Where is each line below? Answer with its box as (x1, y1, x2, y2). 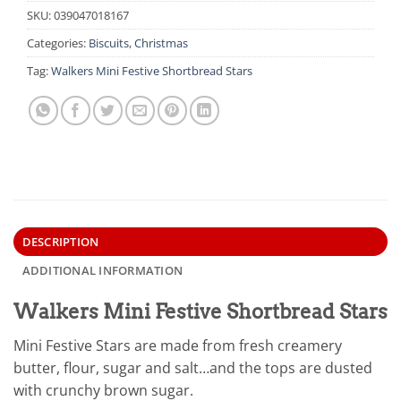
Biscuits (89, 34, 129, 51)
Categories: (27, 34, 89, 51)
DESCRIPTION (21, 233, 99, 250)
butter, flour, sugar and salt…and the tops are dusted (13, 357, 372, 378)
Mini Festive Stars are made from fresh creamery (13, 335, 342, 355)
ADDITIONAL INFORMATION (21, 261, 183, 278)
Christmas (134, 34, 188, 51)
